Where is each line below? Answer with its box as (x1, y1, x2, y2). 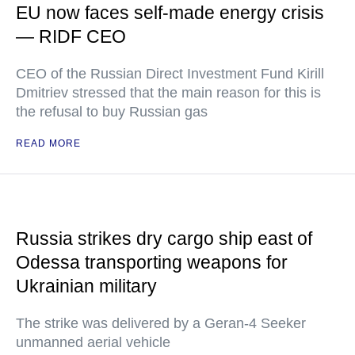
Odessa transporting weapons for (16, 252, 288, 273)
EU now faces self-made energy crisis (16, 2, 324, 23)
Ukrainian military (16, 276, 157, 296)
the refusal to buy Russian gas (16, 104, 208, 120)
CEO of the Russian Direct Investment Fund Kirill (16, 66, 324, 82)
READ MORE (16, 138, 81, 149)
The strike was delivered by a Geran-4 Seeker (16, 315, 306, 331)
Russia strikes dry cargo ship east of (16, 228, 312, 249)
